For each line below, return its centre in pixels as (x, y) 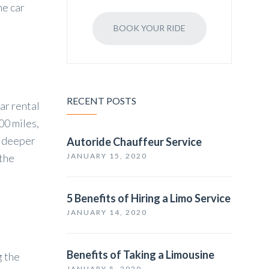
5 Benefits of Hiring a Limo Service (149, 198)
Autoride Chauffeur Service (134, 142)
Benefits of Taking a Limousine (141, 255)
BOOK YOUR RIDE (149, 28)
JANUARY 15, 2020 (107, 156)
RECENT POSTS (101, 101)
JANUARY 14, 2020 (107, 212)
